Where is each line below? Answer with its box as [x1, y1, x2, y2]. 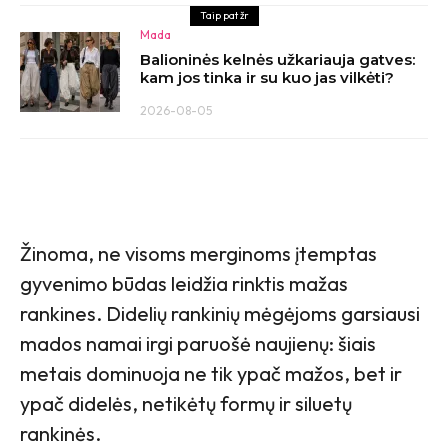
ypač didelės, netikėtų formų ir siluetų [20, 391, 352, 417]
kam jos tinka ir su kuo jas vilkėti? [140, 68, 394, 88]
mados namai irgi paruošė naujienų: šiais [20, 331, 376, 357]
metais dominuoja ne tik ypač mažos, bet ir [20, 361, 402, 387]
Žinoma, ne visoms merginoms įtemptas [20, 241, 377, 267]
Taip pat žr [199, 9, 249, 23]
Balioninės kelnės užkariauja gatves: [140, 50, 415, 70]
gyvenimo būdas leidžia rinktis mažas [20, 271, 348, 297]
